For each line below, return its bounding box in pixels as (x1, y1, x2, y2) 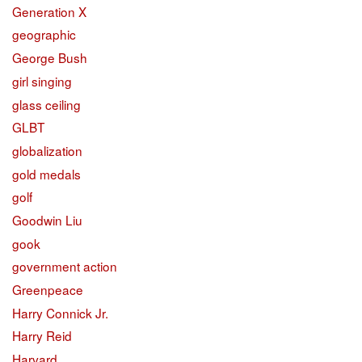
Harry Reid (12, 326, 72, 345)
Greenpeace (12, 280, 83, 299)
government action (12, 257, 117, 276)
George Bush (12, 48, 87, 67)
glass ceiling (12, 95, 81, 113)
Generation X (12, 2, 86, 20)
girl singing (12, 71, 72, 90)
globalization (12, 141, 82, 159)
